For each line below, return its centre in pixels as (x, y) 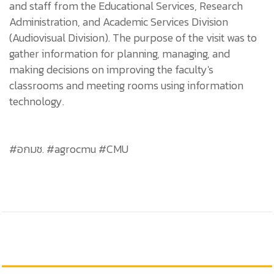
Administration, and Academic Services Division (119, 21)
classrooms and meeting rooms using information (126, 85)
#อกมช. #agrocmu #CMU (69, 149)
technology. (37, 101)
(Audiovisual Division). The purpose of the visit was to (133, 37)
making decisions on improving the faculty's (111, 69)
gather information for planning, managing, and (120, 53)
